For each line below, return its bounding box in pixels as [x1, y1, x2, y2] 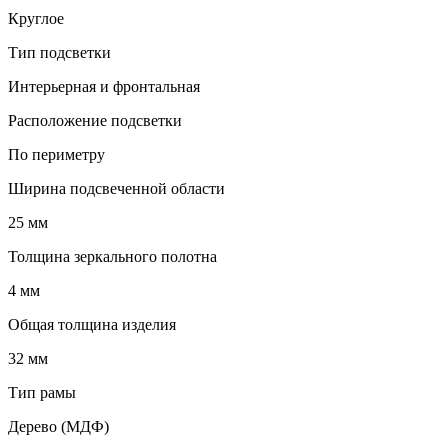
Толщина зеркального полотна [8, 248, 217, 266]
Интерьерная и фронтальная [8, 78, 200, 96]
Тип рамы [8, 384, 76, 402]
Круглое [8, 10, 64, 28]
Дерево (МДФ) [8, 418, 109, 436]
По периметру [8, 146, 105, 164]
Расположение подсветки [8, 112, 182, 130]
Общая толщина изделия [8, 316, 176, 334]
